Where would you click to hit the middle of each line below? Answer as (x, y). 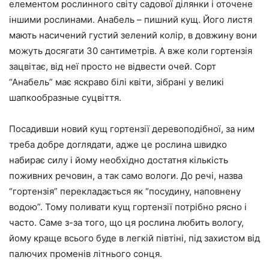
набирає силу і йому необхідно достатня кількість (119, 160)
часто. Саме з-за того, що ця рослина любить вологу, (126, 222)
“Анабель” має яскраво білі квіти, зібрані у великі (116, 82)
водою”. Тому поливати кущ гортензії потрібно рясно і (128, 207)
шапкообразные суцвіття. (65, 97)
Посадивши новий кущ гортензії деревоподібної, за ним (132, 128)
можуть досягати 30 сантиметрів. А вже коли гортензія (131, 50)
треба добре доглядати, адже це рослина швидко (118, 144)
